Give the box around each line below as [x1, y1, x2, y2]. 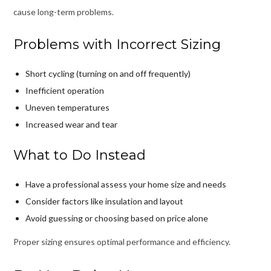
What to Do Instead [13, 146, 146, 163]
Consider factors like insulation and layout [25, 195, 183, 206]
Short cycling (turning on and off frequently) [25, 68, 191, 79]
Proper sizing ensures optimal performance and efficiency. [13, 236, 230, 247]
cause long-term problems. [13, 6, 114, 17]
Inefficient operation [25, 85, 104, 96]
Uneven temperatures [25, 102, 109, 113]
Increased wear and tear [25, 119, 117, 129]
